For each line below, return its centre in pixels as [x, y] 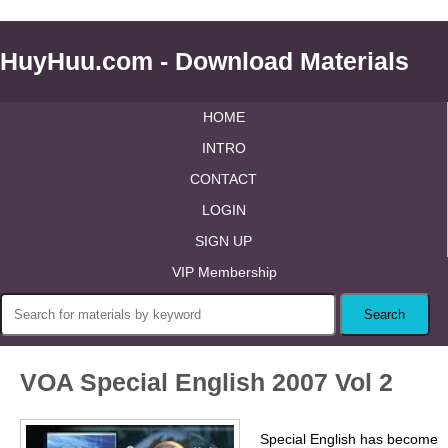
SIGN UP [223, 241]
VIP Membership [224, 272]
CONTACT [223, 179]
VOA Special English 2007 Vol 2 [206, 382]
